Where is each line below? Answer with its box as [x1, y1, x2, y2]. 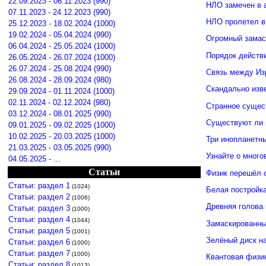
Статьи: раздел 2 [8, 192, 70, 201]
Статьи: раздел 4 [8, 215, 70, 224]
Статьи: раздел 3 [8, 204, 70, 213]
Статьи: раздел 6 [8, 237, 70, 246]
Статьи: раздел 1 [8, 181, 70, 190]
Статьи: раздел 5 [8, 226, 70, 235]
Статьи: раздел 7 [8, 249, 70, 258]
